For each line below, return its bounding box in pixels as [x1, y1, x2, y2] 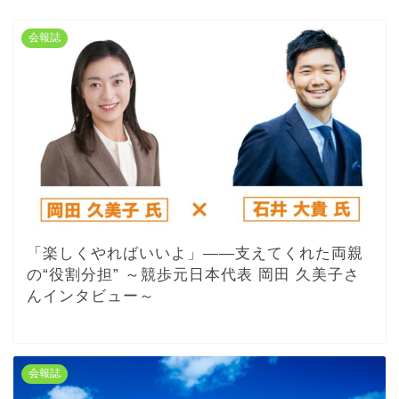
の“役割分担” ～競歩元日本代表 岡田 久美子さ [27, 266, 360, 284]
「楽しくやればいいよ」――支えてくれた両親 [27, 245, 363, 263]
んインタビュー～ [27, 288, 155, 305]
